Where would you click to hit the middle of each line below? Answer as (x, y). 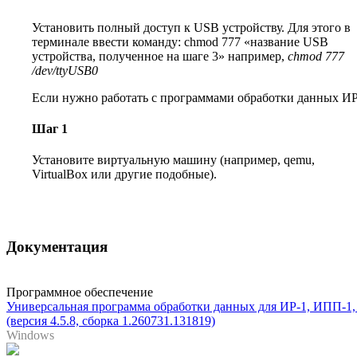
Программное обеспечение (80, 292)
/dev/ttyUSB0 (65, 70)
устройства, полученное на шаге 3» (128, 56)
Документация (57, 246)
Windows (30, 335)
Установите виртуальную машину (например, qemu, (173, 160)
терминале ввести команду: (108, 41)
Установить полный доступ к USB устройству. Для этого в (191, 27)
